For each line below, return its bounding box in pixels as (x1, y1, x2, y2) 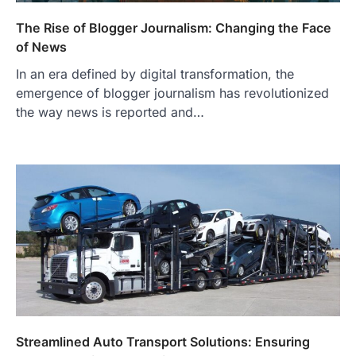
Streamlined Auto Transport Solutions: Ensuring (16, 333, 310, 350)
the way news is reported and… (16, 104, 204, 121)
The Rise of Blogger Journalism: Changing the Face (16, 20, 331, 37)
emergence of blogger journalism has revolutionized (16, 85, 329, 102)
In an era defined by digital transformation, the (16, 66, 294, 83)
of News (16, 39, 67, 56)
